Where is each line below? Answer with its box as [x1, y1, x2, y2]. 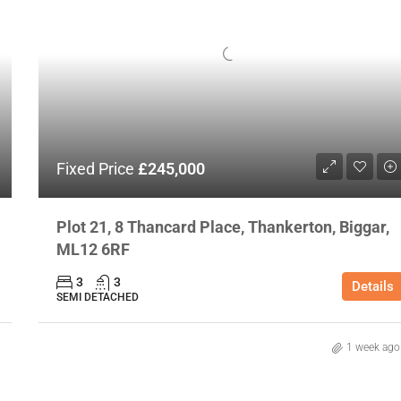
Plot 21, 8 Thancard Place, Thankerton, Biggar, [55, 218, 389, 237]
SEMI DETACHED [55, 291, 139, 304]
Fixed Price [55, 159, 138, 179]
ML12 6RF [55, 240, 130, 260]
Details [352, 278, 394, 295]
